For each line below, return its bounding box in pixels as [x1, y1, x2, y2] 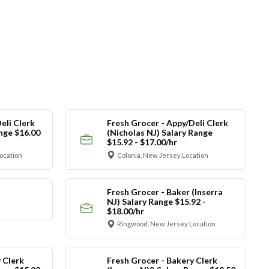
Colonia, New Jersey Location [117, 151, 208, 159]
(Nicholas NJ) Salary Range [106, 127, 213, 138]
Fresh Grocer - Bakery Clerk [106, 255, 217, 266]
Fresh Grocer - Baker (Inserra [106, 186, 223, 197]
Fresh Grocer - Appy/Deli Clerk [106, 118, 228, 128]
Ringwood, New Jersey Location [117, 220, 216, 228]
